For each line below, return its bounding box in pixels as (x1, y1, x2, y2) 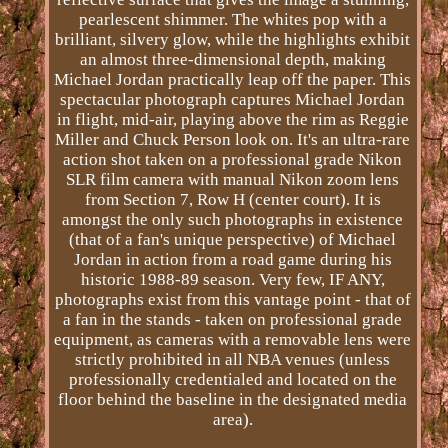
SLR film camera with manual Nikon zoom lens (66, 169, 400, 189)
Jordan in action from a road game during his (73, 249, 392, 269)
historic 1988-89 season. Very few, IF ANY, (80, 269, 385, 289)
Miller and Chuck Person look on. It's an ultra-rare (55, 129, 411, 149)
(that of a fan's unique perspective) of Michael (69, 229, 397, 249)
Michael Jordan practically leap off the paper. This (54, 69, 412, 89)
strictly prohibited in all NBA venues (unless (75, 349, 391, 369)
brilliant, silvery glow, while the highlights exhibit (55, 29, 411, 49)
